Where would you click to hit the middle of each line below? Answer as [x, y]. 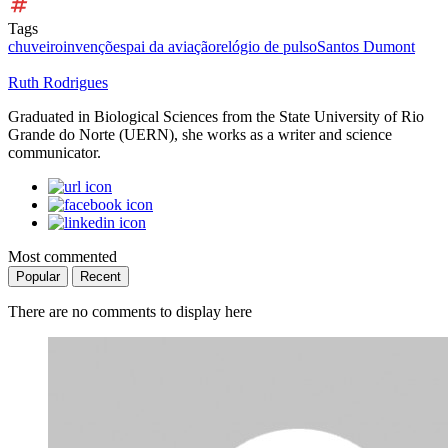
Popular [38, 276]
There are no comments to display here [130, 311]
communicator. [54, 152]
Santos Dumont [366, 46]
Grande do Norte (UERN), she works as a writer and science [200, 134]
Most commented [62, 256]
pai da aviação [171, 46]
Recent [100, 276]
